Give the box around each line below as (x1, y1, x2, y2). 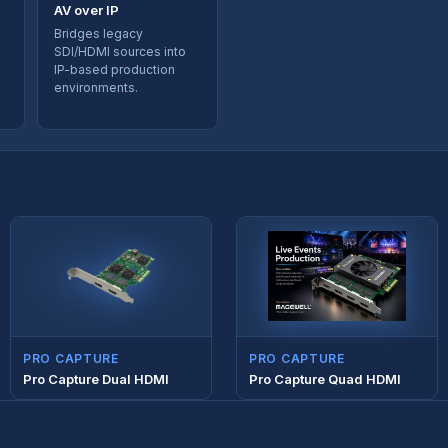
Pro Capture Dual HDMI (23, 370, 169, 387)
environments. (54, 79, 138, 95)
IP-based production (54, 61, 175, 77)
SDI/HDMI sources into (54, 43, 186, 59)
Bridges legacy (54, 25, 143, 41)
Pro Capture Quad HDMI (249, 370, 401, 387)
